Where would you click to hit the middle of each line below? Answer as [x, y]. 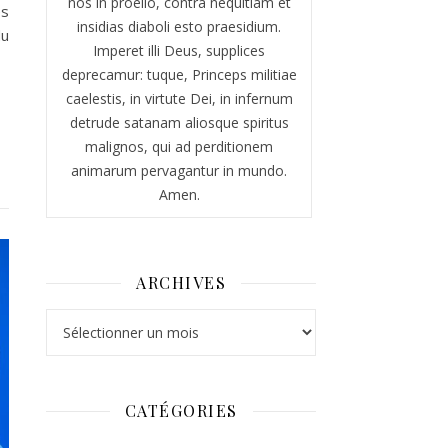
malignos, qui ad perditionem [179, 146]
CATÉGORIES [181, 410]
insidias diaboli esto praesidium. [179, 26]
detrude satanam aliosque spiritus [179, 122]
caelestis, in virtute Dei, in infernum [179, 98]
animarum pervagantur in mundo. [179, 170]
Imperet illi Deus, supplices [179, 50]
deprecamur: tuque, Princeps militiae [179, 74]
